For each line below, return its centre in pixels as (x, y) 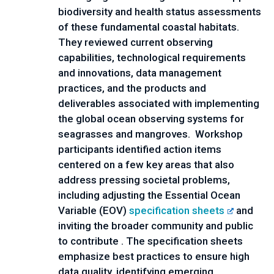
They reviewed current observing (135, 42)
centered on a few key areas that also (146, 165)
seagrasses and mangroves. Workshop (150, 134)
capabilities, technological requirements (152, 57)
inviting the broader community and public (156, 226)
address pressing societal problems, (144, 180)
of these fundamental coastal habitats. (149, 27)
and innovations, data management (140, 73)
